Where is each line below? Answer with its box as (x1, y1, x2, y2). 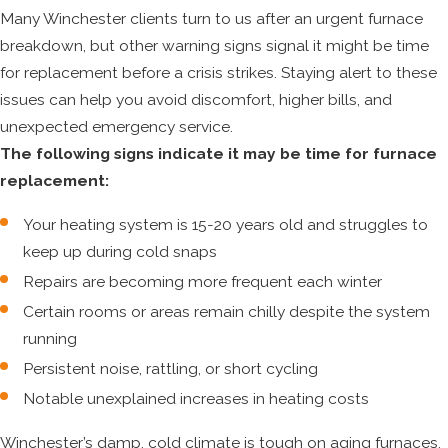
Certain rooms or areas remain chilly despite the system (23, 302, 431, 322)
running (23, 329, 78, 349)
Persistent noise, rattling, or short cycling (23, 359, 319, 379)
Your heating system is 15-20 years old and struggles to (23, 214, 429, 234)
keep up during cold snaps (23, 241, 218, 261)
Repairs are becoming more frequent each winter (23, 272, 383, 292)
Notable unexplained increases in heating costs (23, 389, 370, 409)
